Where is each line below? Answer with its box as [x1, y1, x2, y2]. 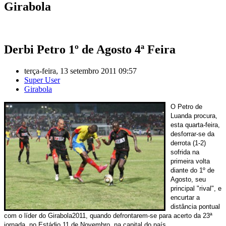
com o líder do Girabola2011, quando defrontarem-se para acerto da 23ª [4, 211, 212, 219]
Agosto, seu [171, 175, 206, 183]
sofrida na [171, 148, 199, 156]
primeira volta [171, 157, 210, 165]
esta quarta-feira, [171, 121, 220, 129]
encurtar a [171, 193, 200, 201]
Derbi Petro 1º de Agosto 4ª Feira [4, 42, 176, 56]
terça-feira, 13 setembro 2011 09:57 [24, 66, 137, 75]
